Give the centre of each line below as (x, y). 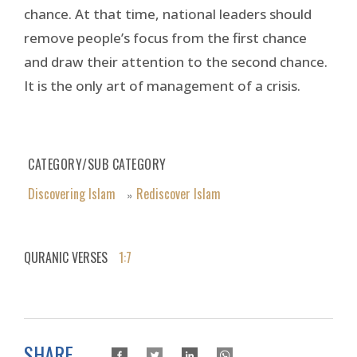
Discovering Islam (72, 193)
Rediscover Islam (178, 193)
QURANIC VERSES (66, 257)
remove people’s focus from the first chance (165, 37)
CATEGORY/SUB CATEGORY (97, 164)
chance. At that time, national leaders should (168, 14)
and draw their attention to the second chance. (176, 61)
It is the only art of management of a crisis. (162, 85)
